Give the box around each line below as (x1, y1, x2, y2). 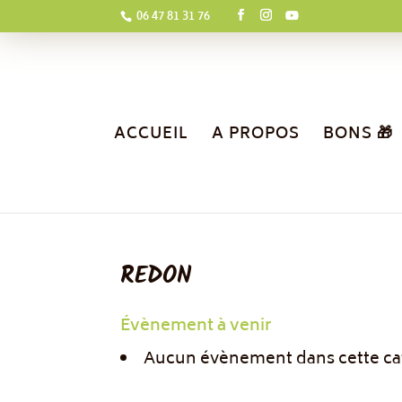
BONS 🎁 (322, 121, 393, 149)
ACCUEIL (113, 121, 188, 149)
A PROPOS (211, 121, 300, 149)
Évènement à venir (120, 312, 272, 341)
